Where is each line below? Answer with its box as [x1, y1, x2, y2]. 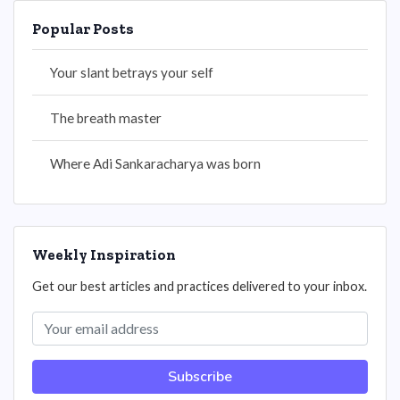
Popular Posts [32, 20, 134, 37]
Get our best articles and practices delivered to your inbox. [32, 279, 367, 294]
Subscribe [168, 367, 232, 387]
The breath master [50, 110, 162, 126]
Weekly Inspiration [32, 246, 176, 263]
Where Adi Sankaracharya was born [50, 155, 261, 171]
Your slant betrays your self [50, 64, 213, 80]
